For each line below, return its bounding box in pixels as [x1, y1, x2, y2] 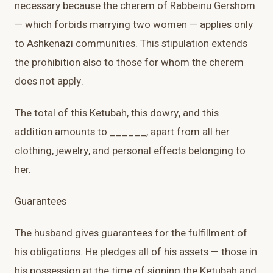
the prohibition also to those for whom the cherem [15, 55, 244, 71]
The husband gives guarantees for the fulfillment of [15, 225, 247, 241]
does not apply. [15, 74, 83, 90]
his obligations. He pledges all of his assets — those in [15, 244, 257, 260]
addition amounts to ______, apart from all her [15, 124, 230, 140]
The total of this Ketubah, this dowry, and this [15, 105, 219, 121]
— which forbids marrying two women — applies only [15, 17, 253, 33]
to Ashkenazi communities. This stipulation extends [15, 36, 247, 52]
